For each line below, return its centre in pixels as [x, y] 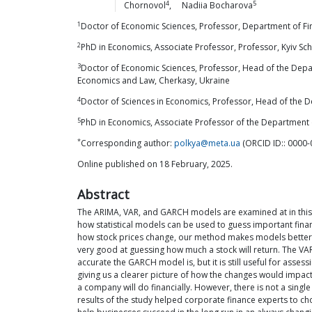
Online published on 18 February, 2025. [155, 164]
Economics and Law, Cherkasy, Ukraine [154, 80]
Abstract [103, 194]
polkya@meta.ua [207, 143]
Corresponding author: [127, 143]
